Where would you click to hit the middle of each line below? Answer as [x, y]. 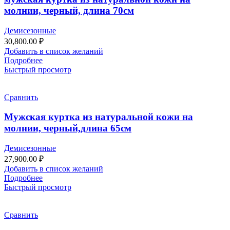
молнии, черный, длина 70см [69, 10]
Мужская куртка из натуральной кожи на [99, 117]
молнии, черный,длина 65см [68, 128]
